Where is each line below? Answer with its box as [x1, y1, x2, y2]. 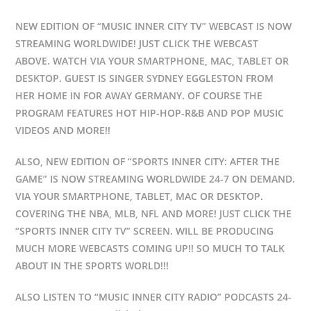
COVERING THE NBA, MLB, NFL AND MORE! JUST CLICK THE [15, 207, 292, 220]
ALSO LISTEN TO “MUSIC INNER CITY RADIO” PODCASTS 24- [15, 290, 292, 303]
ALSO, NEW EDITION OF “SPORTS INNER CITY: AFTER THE [15, 155, 280, 168]
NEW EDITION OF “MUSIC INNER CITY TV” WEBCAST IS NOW [15, 19, 292, 33]
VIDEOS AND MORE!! [15, 124, 111, 137]
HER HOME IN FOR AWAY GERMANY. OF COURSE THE [15, 89, 263, 102]
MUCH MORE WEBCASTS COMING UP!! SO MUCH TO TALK [15, 242, 285, 255]
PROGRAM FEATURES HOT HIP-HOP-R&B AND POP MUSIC [15, 106, 285, 119]
